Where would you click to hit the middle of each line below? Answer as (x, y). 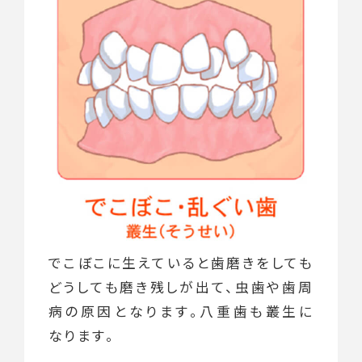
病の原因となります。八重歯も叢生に (181, 311)
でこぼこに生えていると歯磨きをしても (181, 262)
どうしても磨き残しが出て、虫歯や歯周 (181, 286)
